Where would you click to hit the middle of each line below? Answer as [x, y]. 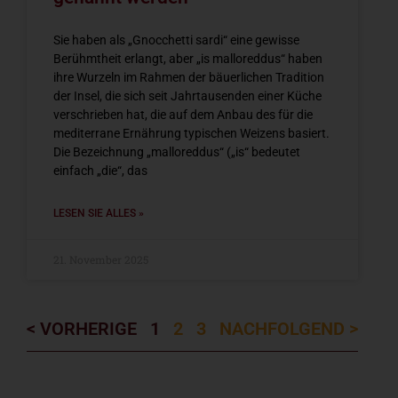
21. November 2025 [101, 260]
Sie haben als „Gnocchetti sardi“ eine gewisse [176, 40]
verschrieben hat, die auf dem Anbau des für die [183, 115]
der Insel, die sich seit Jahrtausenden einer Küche [187, 96]
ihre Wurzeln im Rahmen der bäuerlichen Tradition [189, 78]
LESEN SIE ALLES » [99, 214]
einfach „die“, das [100, 171]
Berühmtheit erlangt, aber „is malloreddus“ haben [188, 59]
